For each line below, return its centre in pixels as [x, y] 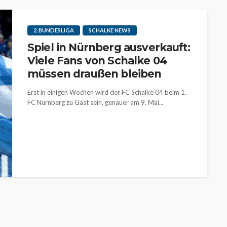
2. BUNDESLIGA [54, 30]
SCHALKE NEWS [110, 30]
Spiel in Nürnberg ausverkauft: [109, 47]
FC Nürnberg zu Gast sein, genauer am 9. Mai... [96, 102]
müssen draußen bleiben [94, 74]
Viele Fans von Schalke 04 [97, 61]
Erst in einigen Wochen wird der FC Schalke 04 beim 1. [107, 92]
